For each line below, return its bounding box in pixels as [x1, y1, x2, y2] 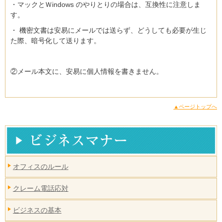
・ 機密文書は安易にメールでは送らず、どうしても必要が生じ [10, 26, 207, 34]
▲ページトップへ [173, 103, 217, 110]
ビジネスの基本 [13, 206, 61, 214]
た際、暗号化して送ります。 [10, 36, 103, 45]
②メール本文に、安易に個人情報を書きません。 [10, 67, 165, 75]
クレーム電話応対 [13, 184, 68, 192]
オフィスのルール [13, 163, 68, 170]
